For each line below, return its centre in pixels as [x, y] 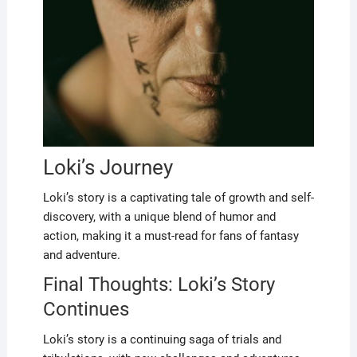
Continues [86, 309]
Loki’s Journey [108, 167]
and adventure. [81, 255]
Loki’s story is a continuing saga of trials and [162, 339]
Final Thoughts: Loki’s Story [159, 284]
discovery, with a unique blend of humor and [159, 216]
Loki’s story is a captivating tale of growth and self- [178, 197]
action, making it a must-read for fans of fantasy [171, 235]
